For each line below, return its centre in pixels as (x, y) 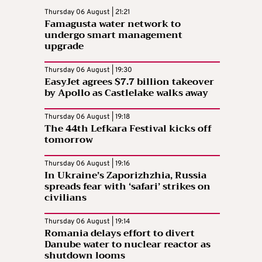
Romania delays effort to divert (120, 233)
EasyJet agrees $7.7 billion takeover (129, 82)
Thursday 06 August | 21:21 (87, 12)
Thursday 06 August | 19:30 (88, 70)
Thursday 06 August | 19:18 (87, 117)
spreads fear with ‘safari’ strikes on (127, 186)
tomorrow (69, 139)
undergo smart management (113, 35)
